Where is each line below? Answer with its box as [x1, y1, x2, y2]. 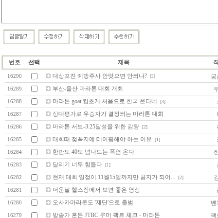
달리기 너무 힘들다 [53, 161, 102, 168]
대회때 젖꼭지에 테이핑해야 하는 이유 [53, 135, 152, 143]
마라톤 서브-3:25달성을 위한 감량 [53, 123, 139, 130]
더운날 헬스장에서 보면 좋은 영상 [53, 186, 140, 193]
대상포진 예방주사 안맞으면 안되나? [53, 72, 147, 79]
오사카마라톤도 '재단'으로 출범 [53, 199, 133, 206]
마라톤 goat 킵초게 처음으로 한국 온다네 [53, 97, 157, 105]
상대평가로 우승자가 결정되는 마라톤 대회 [53, 110, 163, 117]
